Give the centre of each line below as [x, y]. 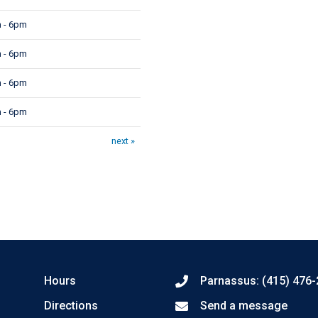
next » [123, 141]
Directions [71, 306]
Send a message [244, 306]
